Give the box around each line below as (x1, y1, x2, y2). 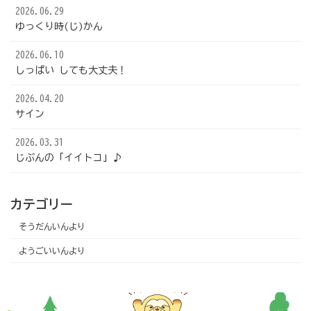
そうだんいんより (19, 221, 86, 230)
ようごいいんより (19, 246, 86, 255)
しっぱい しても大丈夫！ (15, 65, 127, 76)
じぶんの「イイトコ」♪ (15, 153, 122, 163)
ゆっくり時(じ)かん (15, 22, 103, 32)
